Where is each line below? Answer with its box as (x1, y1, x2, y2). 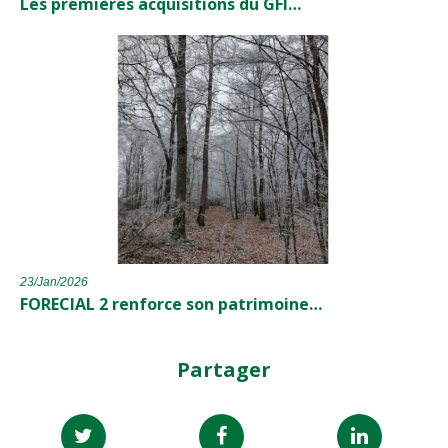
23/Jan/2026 (20, 275, 88, 290)
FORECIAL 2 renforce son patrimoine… (20, 293, 322, 316)
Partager (177, 356, 271, 384)
